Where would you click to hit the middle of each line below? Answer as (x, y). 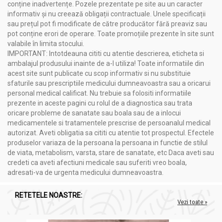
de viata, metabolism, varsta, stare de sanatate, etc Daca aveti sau (111, 153)
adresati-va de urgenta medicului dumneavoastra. (85, 173)
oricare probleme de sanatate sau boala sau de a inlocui (94, 113)
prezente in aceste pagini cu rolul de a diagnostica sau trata (100, 103)
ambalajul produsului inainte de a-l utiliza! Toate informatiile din (106, 64)
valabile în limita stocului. (46, 44)
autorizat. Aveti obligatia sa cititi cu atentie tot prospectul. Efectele (111, 133)
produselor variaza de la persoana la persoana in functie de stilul (108, 143)
